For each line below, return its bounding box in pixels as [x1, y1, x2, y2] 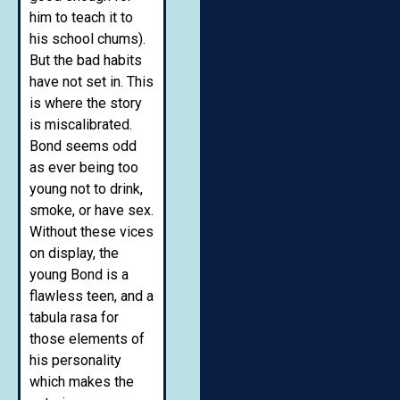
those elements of [29, 330, 145, 348]
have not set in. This [29, 73, 154, 91]
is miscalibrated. [29, 116, 132, 134]
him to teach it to [29, 9, 133, 27]
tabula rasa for [29, 309, 119, 327]
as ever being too [29, 159, 138, 177]
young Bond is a [29, 266, 129, 284]
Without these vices [29, 223, 154, 241]
